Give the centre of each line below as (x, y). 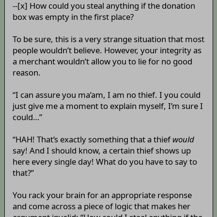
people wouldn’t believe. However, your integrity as (107, 50)
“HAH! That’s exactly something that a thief (92, 139)
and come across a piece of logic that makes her (101, 206)
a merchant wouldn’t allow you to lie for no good (102, 62)
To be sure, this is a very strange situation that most (108, 39)
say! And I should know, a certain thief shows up (101, 151)
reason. (26, 73)
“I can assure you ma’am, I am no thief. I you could (106, 95)
